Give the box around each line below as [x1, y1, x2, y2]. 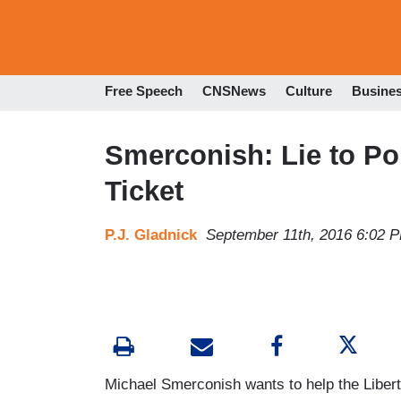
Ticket [105, 175, 183, 207]
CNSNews [202, 83, 266, 99]
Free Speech [105, 83, 183, 99]
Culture [286, 83, 332, 99]
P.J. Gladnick [105, 226, 197, 243]
